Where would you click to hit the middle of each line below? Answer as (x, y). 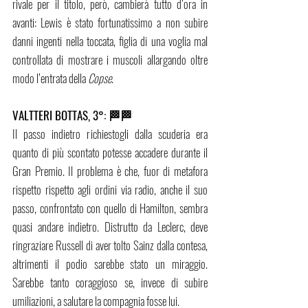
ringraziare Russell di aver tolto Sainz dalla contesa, (110, 245)
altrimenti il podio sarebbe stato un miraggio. (110, 264)
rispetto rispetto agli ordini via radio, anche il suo (110, 190)
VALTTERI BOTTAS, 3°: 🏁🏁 (72, 115)
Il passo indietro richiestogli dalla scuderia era (110, 134)
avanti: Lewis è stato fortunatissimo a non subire (110, 23)
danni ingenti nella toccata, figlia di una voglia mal (110, 41)
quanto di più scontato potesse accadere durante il (110, 153)
